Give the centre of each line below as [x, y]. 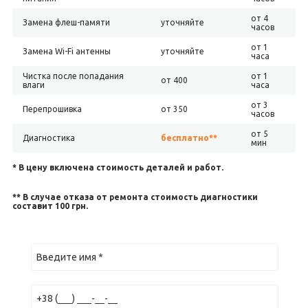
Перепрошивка [52, 109]
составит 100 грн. [50, 206]
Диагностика [48, 138]
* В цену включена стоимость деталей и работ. [118, 167]
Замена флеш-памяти [66, 22]
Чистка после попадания [73, 76]
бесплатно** [189, 138]
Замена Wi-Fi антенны [66, 51]
